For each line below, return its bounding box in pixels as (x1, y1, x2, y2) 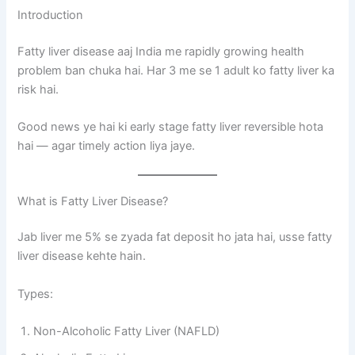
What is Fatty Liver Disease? (17, 193, 169, 208)
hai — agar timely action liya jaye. (17, 139, 196, 154)
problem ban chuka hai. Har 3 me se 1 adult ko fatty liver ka (17, 63, 335, 78)
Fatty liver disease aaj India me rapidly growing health (17, 44, 305, 59)
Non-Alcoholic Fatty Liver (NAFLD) (33, 324, 220, 339)
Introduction (17, 8, 84, 23)
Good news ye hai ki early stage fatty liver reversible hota (17, 120, 324, 135)
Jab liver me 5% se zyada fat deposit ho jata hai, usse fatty (17, 230, 333, 245)
